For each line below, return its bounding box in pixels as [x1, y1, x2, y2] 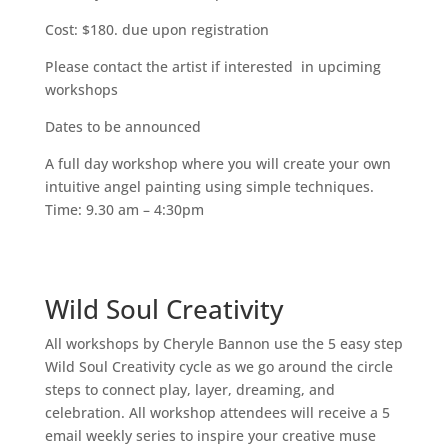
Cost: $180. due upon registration [44, 20, 269, 40]
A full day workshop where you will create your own [44, 154, 391, 174]
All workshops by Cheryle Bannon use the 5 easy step [44, 334, 403, 354]
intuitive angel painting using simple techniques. [44, 177, 374, 197]
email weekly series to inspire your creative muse [44, 426, 376, 446]
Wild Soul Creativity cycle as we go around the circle [44, 357, 393, 377]
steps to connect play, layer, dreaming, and [44, 380, 335, 400]
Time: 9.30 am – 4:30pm [44, 200, 204, 220]
